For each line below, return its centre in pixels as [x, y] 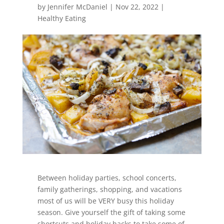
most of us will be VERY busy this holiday [105, 201]
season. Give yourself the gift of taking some [111, 212]
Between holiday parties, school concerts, [107, 178]
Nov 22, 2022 [137, 7]
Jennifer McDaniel [77, 7]
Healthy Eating [61, 18]
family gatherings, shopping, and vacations [109, 189]
